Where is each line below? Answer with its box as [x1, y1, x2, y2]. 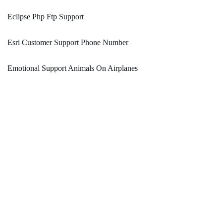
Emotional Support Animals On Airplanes [7, 64, 138, 73]
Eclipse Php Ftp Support [7, 12, 84, 21]
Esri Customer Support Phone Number [7, 38, 128, 47]
